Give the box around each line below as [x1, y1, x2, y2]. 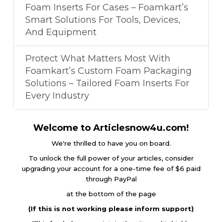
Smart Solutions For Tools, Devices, [25, 14, 180, 26]
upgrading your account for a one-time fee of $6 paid [21, 164, 201, 172]
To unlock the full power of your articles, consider [28, 154, 194, 162]
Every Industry [25, 90, 89, 102]
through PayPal [85, 174, 137, 183]
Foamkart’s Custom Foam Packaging [25, 65, 192, 77]
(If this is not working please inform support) [28, 204, 194, 213]
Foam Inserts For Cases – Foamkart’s [25, 2, 188, 13]
